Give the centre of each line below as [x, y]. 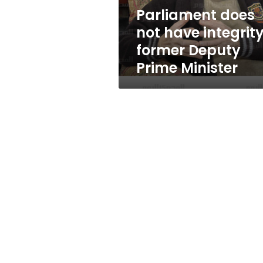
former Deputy [188, 50]
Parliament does [195, 15]
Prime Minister [187, 68]
